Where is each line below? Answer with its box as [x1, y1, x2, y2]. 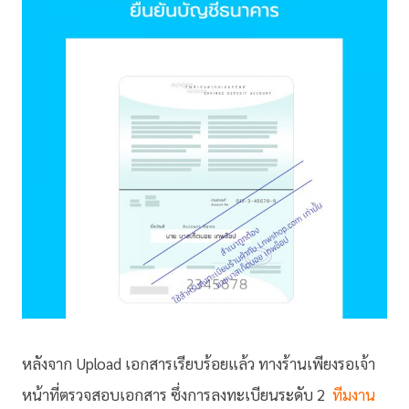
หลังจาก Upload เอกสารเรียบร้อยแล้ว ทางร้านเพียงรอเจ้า [22, 352, 375, 373]
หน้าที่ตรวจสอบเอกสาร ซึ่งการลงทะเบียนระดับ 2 [22, 383, 329, 404]
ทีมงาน [329, 383, 375, 404]
